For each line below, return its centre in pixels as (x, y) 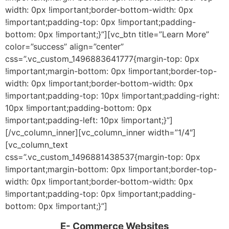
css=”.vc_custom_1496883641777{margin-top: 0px (102, 59)
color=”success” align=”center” (64, 47)
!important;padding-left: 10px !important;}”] (89, 120)
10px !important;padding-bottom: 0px (78, 108)
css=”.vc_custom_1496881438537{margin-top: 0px (103, 157)
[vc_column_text (37, 145)
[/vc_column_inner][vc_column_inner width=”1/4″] (100, 133)
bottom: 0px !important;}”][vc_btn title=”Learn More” (107, 35)
